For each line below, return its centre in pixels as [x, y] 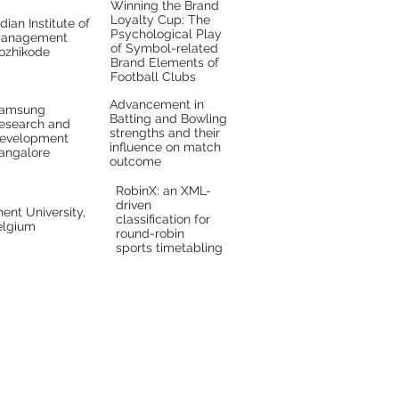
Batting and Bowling [168, 118]
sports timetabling [169, 248]
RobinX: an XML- [163, 191]
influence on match [165, 147]
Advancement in [157, 104]
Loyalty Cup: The [160, 20]
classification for [163, 219]
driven [134, 205]
